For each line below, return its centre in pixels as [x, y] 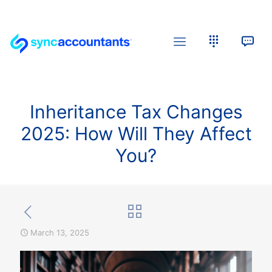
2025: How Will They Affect [136, 134]
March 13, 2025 [60, 233]
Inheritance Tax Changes [136, 112]
